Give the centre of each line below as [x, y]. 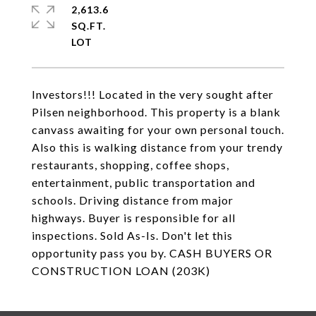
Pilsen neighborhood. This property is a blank [156, 112]
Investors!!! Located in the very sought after [153, 94]
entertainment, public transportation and [144, 182]
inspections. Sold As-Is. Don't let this [132, 235]
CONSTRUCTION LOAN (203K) [121, 271]
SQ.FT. [89, 26]
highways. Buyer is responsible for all [134, 218]
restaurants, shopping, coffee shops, [130, 165]
